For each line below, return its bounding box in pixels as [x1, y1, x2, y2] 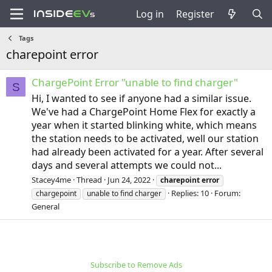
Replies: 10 [171, 188, 209, 199]
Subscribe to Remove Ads [90, 259, 182, 271]
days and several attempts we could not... [32, 158, 222, 172]
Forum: [214, 188, 240, 199]
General [32, 201, 59, 212]
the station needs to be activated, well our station [32, 132, 259, 146]
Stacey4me [32, 174, 71, 186]
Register [175, 7, 214, 21]
